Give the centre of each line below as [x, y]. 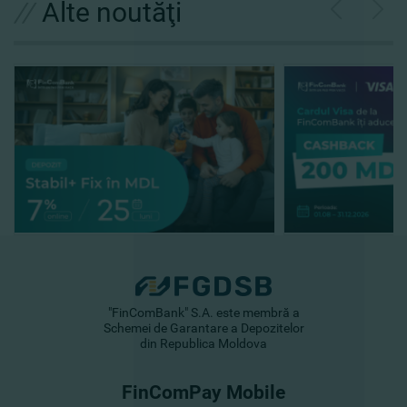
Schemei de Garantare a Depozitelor [203, 328]
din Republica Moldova [203, 344]
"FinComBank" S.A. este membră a [203, 313]
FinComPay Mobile [203, 393]
